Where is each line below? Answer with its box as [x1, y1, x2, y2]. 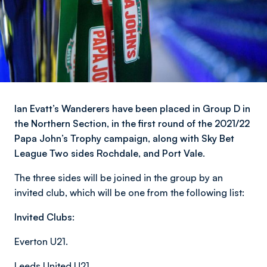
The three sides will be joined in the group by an [14, 172, 223, 184]
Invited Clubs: [14, 211, 74, 223]
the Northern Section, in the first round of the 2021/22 [14, 117, 250, 129]
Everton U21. [14, 235, 68, 247]
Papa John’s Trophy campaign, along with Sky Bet [14, 132, 234, 144]
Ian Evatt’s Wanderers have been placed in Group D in [14, 103, 250, 114]
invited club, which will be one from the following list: [14, 187, 244, 198]
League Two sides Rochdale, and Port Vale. [14, 147, 205, 159]
